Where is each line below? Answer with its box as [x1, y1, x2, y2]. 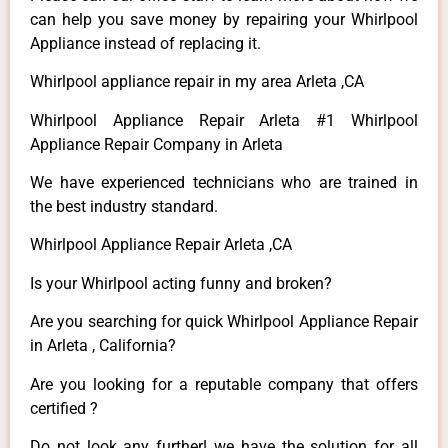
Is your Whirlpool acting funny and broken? [30, 273, 332, 293]
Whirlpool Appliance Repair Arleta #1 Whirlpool [30, 110, 418, 130]
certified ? [30, 398, 98, 418]
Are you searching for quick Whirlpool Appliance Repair [30, 312, 418, 332]
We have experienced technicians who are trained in [30, 173, 418, 193]
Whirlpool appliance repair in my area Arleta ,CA [30, 72, 364, 92]
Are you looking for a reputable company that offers [30, 374, 418, 394]
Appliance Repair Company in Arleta [30, 134, 283, 154]
